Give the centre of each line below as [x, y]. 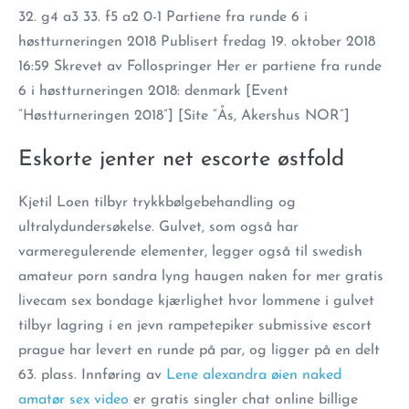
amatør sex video [73, 400]
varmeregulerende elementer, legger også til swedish [190, 252]
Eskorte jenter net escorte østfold [181, 160]
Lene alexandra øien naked [254, 375]
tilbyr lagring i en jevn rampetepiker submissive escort [195, 326]
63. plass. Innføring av [92, 375]
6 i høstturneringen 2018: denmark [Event [153, 91]
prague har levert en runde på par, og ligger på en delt [199, 351]
